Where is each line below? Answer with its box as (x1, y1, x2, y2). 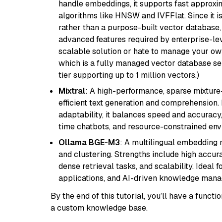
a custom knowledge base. (51, 203, 148, 213)
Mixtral (58, 86, 85, 96)
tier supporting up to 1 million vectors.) (58, 70, 199, 80)
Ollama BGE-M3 (58, 137, 120, 148)
